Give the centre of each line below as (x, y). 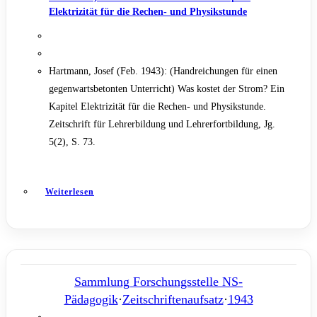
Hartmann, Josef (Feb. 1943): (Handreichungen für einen (163, 71)
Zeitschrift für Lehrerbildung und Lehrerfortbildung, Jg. (162, 125)
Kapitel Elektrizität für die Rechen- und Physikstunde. (157, 107)
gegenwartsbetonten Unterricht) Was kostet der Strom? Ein (167, 89)
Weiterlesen (70, 192)
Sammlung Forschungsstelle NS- (158, 282)
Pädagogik (91, 300)
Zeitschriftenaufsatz (173, 300)
